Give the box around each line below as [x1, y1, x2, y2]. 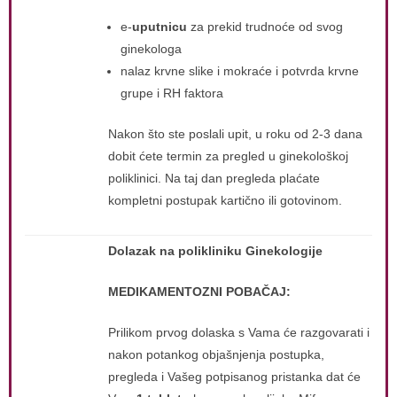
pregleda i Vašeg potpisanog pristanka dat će [108, 370, 361, 384]
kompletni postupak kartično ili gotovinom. [108, 193, 342, 207]
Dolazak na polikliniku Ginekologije [108, 244, 323, 258]
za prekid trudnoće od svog [187, 19, 343, 34]
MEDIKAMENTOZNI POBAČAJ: [108, 284, 291, 299]
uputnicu [132, 19, 187, 34]
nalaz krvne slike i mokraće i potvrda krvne [121, 64, 359, 78]
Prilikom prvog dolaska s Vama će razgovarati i [108, 325, 370, 339]
